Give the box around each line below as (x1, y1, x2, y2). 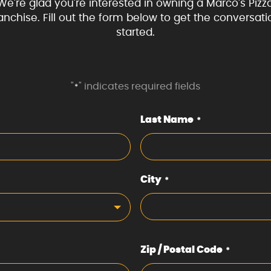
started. (116, 27, 155, 38)
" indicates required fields (79, 81, 200, 91)
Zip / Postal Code (140, 245, 223, 255)
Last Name (140, 114, 194, 125)
